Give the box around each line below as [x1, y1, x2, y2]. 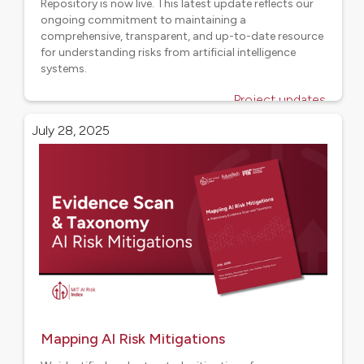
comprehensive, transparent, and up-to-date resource [41, 29, 323, 43]
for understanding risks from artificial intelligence [41, 45, 296, 59]
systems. [41, 62, 87, 76]
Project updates [233, 92, 326, 107]
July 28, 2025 [32, 123, 110, 138]
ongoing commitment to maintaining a [41, 13, 246, 27]
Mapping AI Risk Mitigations [41, 330, 225, 348]
